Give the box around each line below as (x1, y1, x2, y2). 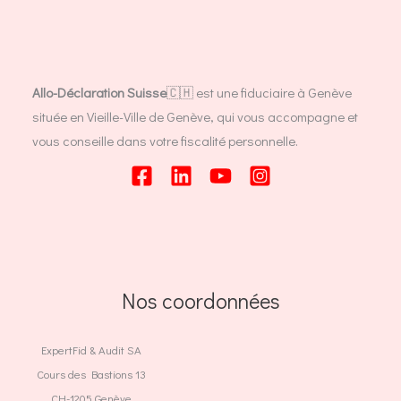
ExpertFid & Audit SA (41, 342, 141, 358)
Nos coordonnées (121, 286, 280, 315)
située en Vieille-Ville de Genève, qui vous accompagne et (32, 107, 358, 125)
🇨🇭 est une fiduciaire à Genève (166, 82, 352, 101)
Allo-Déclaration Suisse (32, 82, 166, 101)
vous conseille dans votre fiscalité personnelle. (32, 131, 298, 149)
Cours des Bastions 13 (37, 366, 146, 382)
